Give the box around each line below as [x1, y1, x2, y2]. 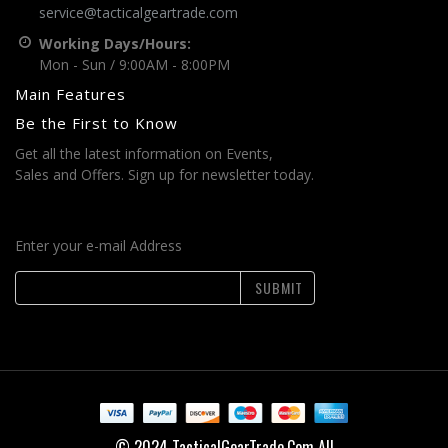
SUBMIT [254, 277, 303, 299]
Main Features [15, 84, 126, 105]
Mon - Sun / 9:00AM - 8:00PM [38, 55, 230, 75]
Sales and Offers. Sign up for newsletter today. [15, 165, 314, 185]
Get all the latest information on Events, [15, 144, 273, 164]
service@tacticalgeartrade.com [38, 3, 238, 23]
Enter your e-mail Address [15, 236, 182, 256]
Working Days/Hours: [38, 34, 191, 54]
